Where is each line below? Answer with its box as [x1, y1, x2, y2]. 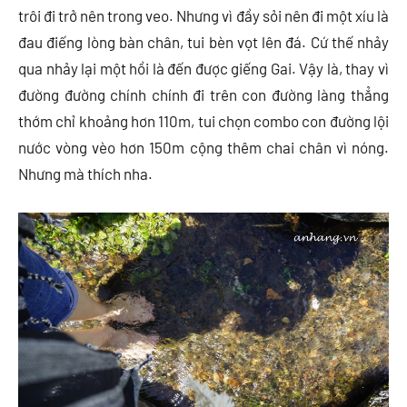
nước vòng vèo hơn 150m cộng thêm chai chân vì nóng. [18, 138, 389, 157]
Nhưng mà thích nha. [18, 164, 153, 184]
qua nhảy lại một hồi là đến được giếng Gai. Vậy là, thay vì [18, 59, 389, 78]
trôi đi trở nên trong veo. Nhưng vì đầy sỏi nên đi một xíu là [18, 6, 389, 25]
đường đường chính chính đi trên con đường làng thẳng [18, 85, 389, 104]
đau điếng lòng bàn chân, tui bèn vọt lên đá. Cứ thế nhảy [18, 33, 389, 52]
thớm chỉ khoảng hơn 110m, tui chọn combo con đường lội [18, 112, 389, 131]
